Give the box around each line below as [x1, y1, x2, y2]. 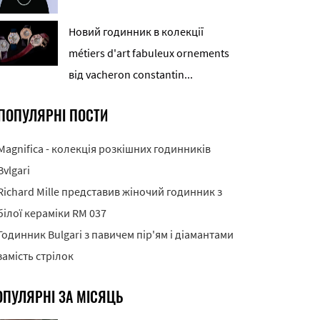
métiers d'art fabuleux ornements [69, 46, 229, 61]
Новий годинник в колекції [69, 24, 204, 39]
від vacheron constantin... [69, 67, 193, 82]
